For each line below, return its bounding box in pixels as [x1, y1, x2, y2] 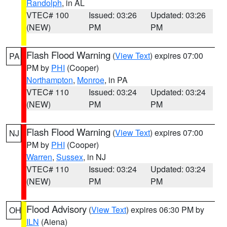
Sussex [56, 151, 83, 163]
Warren [26, 151, 52, 163]
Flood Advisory [26, 202, 87, 215]
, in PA [104, 74, 128, 86]
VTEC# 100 [26, 9, 69, 21]
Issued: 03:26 [88, 9, 137, 21]
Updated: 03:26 [150, 9, 206, 21]
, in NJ [83, 151, 106, 163]
